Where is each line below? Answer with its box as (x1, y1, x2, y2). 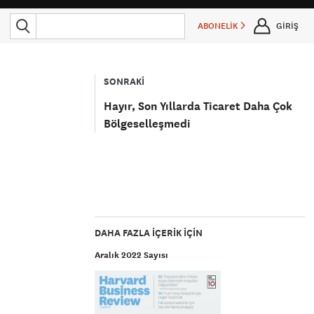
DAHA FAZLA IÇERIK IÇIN (95, 226, 203, 240)
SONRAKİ (104, 75, 145, 88)
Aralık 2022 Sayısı (95, 250, 169, 261)
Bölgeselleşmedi (104, 116, 191, 131)
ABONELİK (198, 20, 240, 32)
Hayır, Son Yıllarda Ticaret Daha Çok (104, 99, 293, 114)
